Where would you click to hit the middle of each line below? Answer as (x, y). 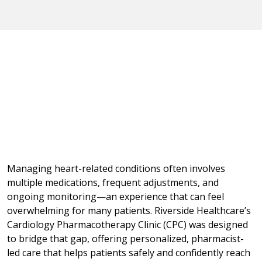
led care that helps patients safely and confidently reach (129, 253)
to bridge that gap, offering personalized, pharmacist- (125, 239)
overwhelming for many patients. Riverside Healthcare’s (129, 211)
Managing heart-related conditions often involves (116, 169)
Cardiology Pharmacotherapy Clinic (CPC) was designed (127, 225)
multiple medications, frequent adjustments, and (113, 183)
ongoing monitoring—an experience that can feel (116, 197)
